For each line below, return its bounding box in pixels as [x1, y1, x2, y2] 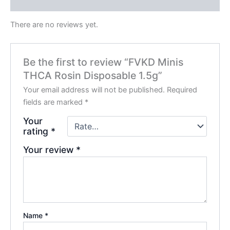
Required [167, 85, 198, 94]
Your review [23, 144, 76, 155]
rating [23, 125, 51, 137]
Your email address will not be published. [23, 85, 165, 94]
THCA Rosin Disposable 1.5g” [23, 69, 163, 82]
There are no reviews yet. [10, 20, 98, 30]
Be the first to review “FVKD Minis [23, 55, 184, 68]
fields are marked [23, 97, 85, 107]
